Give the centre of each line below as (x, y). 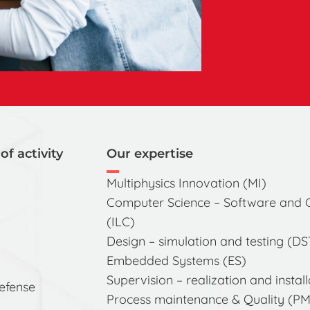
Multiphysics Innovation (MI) (186, 183)
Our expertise (149, 154)
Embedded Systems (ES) (176, 261)
